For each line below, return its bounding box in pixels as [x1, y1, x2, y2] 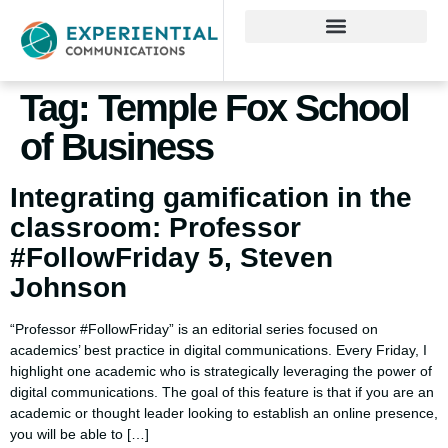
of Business [20, 125, 213, 168]
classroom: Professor [10, 211, 301, 243]
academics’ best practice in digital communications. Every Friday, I [10, 341, 427, 358]
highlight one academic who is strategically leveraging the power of [10, 362, 432, 379]
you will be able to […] [10, 425, 149, 442]
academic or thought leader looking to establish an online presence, [10, 404, 438, 421]
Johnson [10, 271, 127, 303]
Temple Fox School [98, 86, 409, 129]
